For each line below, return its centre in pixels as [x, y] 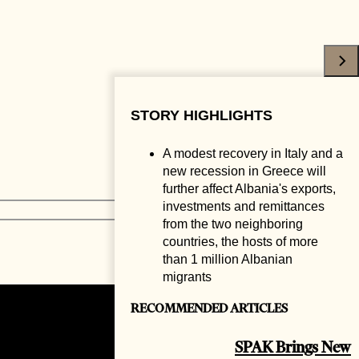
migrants [187, 276]
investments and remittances [244, 206]
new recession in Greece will [244, 171]
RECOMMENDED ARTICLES [209, 309]
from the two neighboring [233, 224]
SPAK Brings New [293, 347]
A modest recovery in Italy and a [253, 153]
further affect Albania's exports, [249, 188]
